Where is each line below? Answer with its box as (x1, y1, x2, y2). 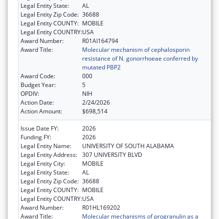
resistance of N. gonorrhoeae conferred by (82, 54, 198, 63)
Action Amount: (21, 107, 62, 115)
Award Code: (21, 71, 55, 80)
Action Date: (21, 98, 54, 107)
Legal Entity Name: (21, 141, 71, 150)
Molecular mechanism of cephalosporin (82, 45, 190, 54)
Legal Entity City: (21, 159, 65, 168)
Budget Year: (21, 80, 56, 89)
